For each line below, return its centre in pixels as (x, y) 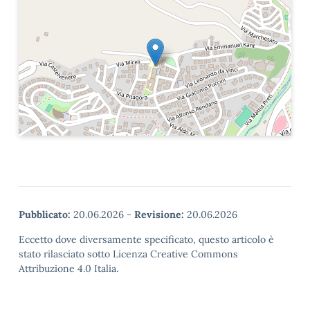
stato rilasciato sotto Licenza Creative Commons (128, 254)
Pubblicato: (45, 215)
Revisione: (159, 215)
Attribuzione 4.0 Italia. (69, 268)
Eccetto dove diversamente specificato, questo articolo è (146, 239)
